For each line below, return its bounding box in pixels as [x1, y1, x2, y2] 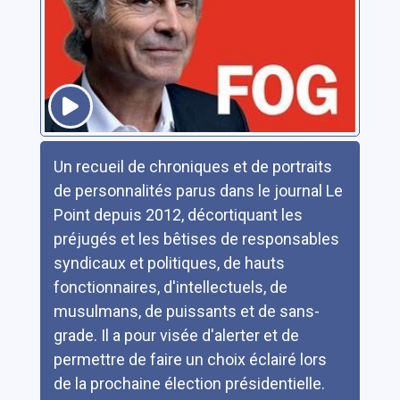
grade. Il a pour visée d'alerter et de [53, 326, 299, 345]
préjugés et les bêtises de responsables [53, 229, 339, 248]
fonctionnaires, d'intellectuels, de [53, 278, 287, 296]
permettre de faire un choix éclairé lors [53, 350, 327, 369]
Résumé [38, 143, 99, 162]
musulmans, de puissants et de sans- [53, 302, 320, 321]
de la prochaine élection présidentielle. [53, 374, 325, 393]
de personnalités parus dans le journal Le [53, 181, 343, 200]
